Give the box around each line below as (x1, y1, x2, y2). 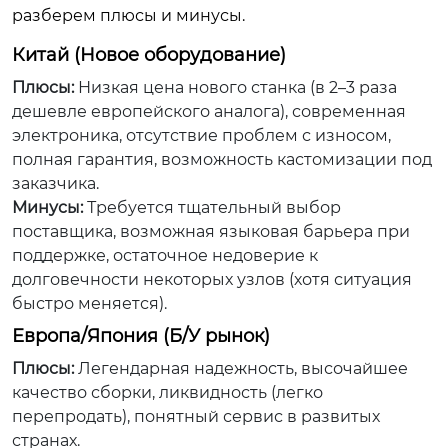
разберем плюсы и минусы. (12, 6, 245, 25)
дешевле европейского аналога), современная (12, 102, 406, 121)
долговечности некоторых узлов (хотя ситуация (12, 270, 412, 289)
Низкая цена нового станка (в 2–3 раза (74, 78, 397, 97)
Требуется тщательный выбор (83, 198, 341, 217)
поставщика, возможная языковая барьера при (12, 222, 410, 241)
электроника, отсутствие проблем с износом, (12, 126, 391, 145)
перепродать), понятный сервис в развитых (12, 407, 380, 426)
